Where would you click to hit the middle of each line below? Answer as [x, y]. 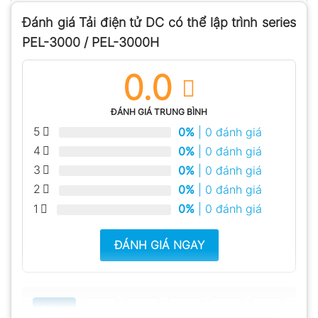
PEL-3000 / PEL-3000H [91, 42]
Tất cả [54, 309]
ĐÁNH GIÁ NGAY [159, 245]
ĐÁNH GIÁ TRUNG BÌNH [159, 111]
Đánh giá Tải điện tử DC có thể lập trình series [159, 22]
